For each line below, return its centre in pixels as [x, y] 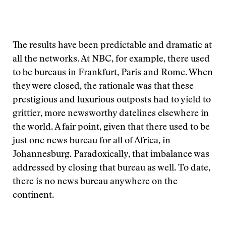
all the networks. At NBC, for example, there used [111, 60]
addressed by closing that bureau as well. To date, [111, 168]
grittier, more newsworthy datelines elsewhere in [111, 114]
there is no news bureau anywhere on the [95, 182]
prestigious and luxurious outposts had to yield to [112, 100]
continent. [33, 196]
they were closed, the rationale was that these [103, 87]
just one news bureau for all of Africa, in [92, 141]
